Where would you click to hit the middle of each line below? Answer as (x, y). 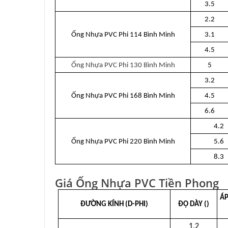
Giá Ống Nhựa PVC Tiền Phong (137, 183)
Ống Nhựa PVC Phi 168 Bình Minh (123, 96)
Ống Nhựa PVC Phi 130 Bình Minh (123, 65)
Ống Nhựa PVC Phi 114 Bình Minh (123, 35)
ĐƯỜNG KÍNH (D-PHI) (114, 204)
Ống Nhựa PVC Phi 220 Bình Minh (123, 142)
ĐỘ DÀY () (194, 204)
